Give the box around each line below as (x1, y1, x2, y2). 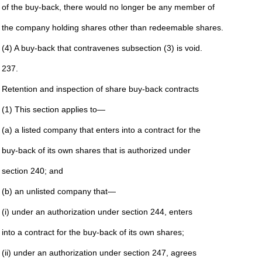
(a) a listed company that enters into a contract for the (1, 125, 201, 135)
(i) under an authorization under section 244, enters (1, 207, 192, 216)
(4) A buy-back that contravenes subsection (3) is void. (1, 43, 202, 53)
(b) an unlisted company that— (1, 187, 116, 196)
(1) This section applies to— (1, 105, 105, 114)
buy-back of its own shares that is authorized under (1, 146, 191, 155)
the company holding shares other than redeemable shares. (1, 23, 223, 32)
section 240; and (1, 166, 63, 175)
